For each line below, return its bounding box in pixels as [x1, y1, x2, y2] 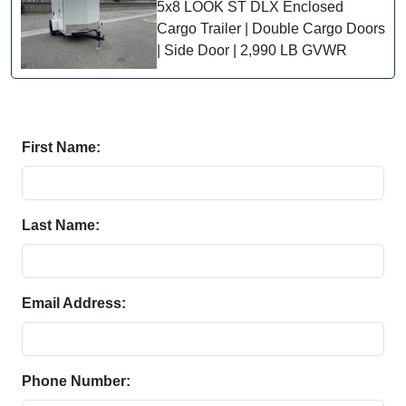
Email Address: [22, 295, 126, 311]
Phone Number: [22, 372, 130, 389]
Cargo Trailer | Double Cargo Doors [157, 20, 385, 36]
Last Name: [22, 217, 100, 233]
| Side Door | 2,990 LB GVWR [157, 42, 347, 58]
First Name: [22, 139, 101, 155]
